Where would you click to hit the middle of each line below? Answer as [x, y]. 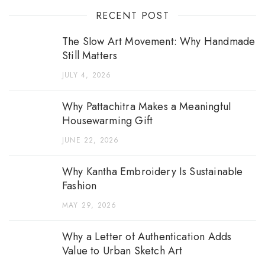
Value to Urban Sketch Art [122, 251]
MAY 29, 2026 [90, 205]
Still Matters [90, 55]
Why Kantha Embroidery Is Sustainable [153, 171]
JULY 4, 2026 [87, 75]
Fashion [80, 185]
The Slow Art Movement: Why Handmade [159, 41]
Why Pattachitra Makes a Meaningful [147, 106]
